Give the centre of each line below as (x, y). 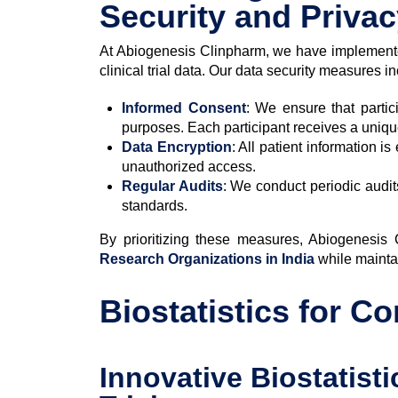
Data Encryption (177, 147)
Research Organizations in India (207, 259)
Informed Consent (184, 107)
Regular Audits (172, 186)
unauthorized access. (189, 166)
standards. (155, 205)
